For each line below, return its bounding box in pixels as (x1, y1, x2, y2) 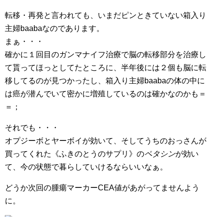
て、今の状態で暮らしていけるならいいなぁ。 (5, 163, 168, 171)
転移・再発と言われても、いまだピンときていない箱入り (5, 11, 206, 20)
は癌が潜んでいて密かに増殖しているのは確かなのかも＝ (5, 90, 206, 98)
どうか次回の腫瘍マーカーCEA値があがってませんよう (5, 184, 200, 192)
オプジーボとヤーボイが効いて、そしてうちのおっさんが (5, 137, 206, 145)
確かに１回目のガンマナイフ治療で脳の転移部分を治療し (5, 50, 206, 59)
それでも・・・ (5, 124, 59, 132)
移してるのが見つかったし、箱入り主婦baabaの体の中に (5, 77, 205, 85)
